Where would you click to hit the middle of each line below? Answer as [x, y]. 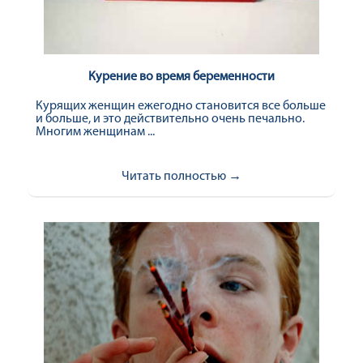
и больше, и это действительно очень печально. [170, 119]
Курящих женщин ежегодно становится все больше [181, 106]
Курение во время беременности [181, 77]
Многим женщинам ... [95, 132]
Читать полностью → [181, 177]
